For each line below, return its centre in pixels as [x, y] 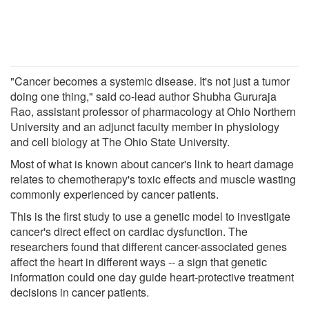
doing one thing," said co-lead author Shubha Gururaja [143, 96]
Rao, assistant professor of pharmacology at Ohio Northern [153, 111]
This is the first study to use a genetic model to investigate [150, 216]
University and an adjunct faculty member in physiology [145, 126]
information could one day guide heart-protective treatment [152, 277]
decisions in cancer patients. [80, 292]
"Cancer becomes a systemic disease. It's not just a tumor [150, 81]
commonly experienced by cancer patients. [114, 194]
